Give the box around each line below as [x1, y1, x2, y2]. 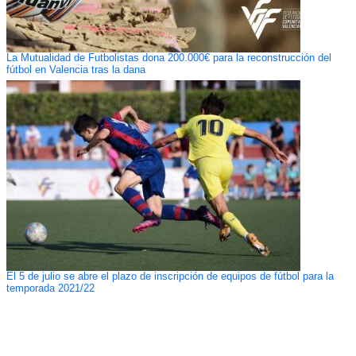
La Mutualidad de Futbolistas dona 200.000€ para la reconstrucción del [6, 52, 331, 64]
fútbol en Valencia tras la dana [6, 64, 145, 76]
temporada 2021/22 [6, 283, 95, 295]
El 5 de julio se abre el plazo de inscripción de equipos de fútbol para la [6, 271, 334, 283]
